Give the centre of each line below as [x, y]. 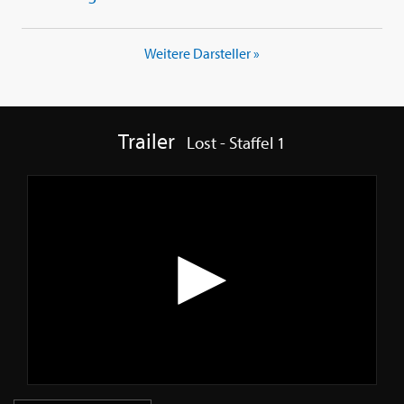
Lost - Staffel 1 [236, 143]
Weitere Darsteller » [202, 54]
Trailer [147, 141]
